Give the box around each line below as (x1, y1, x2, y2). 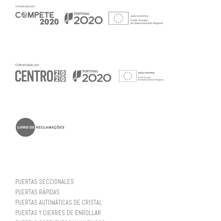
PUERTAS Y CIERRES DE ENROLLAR (15, 209, 101, 217)
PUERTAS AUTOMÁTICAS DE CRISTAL (15, 198, 102, 207)
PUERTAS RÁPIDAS (15, 188, 60, 196)
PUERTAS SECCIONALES (15, 178, 74, 186)
